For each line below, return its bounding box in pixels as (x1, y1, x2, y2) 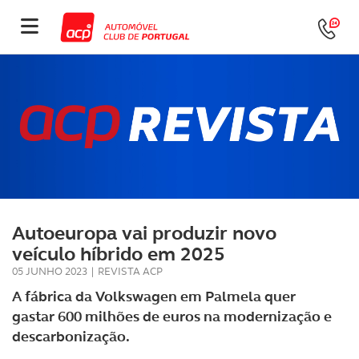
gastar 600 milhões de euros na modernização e (12, 307, 332, 326)
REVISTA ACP (98, 264, 163, 278)
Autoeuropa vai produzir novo (12, 220, 276, 246)
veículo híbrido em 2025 (12, 241, 225, 267)
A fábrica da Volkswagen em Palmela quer (12, 287, 296, 306)
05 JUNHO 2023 (12, 264, 87, 278)
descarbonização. (12, 327, 130, 346)
